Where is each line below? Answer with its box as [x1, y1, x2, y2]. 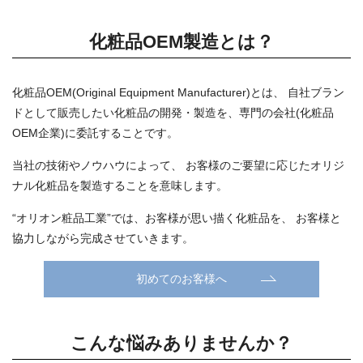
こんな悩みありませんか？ [70, 333, 293, 354]
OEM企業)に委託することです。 [12, 126, 178, 140]
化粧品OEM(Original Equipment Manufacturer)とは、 [12, 86, 284, 100]
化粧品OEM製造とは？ [89, 32, 274, 53]
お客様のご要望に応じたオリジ [182, 159, 344, 173]
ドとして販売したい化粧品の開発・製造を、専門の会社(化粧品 [12, 106, 334, 120]
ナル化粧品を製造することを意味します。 [12, 179, 228, 193]
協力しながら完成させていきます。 [12, 232, 194, 246]
